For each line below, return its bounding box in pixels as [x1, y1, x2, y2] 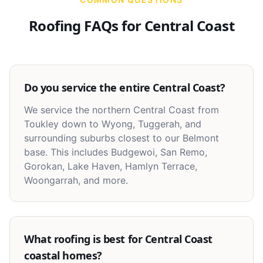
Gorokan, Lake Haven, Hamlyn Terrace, [24, 160, 197, 172]
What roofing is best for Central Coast [24, 232, 213, 246]
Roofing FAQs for [28, 16, 144, 35]
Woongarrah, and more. [24, 174, 128, 186]
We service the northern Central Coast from [24, 104, 219, 116]
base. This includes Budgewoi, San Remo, [24, 146, 207, 158]
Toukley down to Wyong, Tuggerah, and [24, 118, 201, 130]
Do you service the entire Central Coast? [24, 80, 225, 95]
